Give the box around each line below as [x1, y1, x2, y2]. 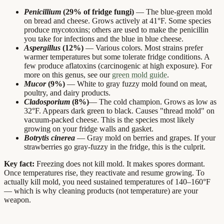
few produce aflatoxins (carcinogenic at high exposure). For [24, 61, 212, 70]
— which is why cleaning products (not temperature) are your [4, 186, 198, 195]
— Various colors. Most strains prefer [83, 43, 203, 52]
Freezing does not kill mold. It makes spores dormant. [34, 159, 205, 168]
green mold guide [112, 70, 167, 79]
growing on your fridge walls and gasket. [24, 124, 153, 133]
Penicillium [24, 7, 61, 16]
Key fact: [4, 159, 34, 168]
